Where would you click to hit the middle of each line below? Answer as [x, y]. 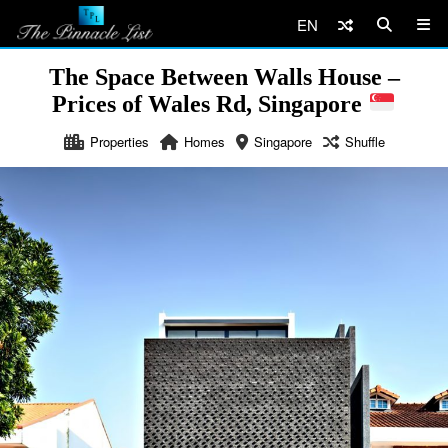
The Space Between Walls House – [224, 77]
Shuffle [364, 141]
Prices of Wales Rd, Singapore [210, 103]
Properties [119, 141]
